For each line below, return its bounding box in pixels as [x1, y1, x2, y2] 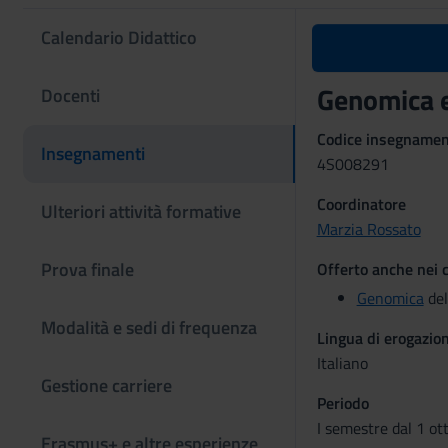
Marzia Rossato [316, 217, 421, 241]
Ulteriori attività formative [41, 198, 241, 225]
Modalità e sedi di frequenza [41, 314, 257, 341]
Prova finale [41, 256, 134, 283]
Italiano [316, 351, 368, 375]
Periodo [316, 391, 369, 415]
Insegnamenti [41, 140, 145, 167]
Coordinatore [316, 192, 406, 216]
